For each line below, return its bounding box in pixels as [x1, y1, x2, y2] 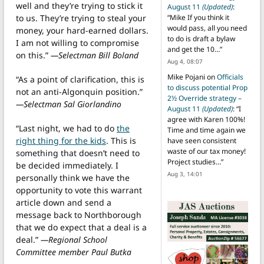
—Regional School [41, 233, 107, 245]
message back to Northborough [16, 209, 141, 220]
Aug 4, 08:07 [167, 57, 203, 66]
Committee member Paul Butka [16, 246, 131, 258]
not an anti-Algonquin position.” [16, 85, 143, 97]
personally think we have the [16, 171, 130, 183]
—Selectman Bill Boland [51, 49, 138, 61]
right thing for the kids [16, 134, 106, 146]
